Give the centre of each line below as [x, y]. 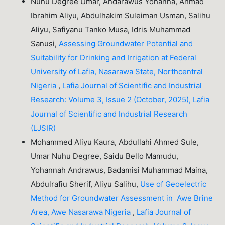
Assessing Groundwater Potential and [126, 43]
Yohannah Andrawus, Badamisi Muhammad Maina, [120, 170]
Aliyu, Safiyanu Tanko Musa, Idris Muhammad [111, 29]
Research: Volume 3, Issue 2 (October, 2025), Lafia [120, 99]
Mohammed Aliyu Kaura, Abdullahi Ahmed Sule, [115, 142]
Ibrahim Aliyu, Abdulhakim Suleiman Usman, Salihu [121, 15]
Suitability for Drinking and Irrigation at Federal [114, 57]
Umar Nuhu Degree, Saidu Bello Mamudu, [105, 156]
